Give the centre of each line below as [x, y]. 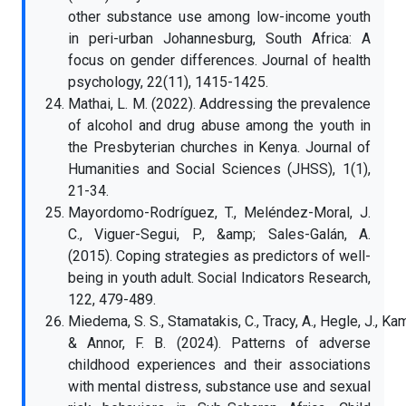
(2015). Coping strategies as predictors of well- [219, 256]
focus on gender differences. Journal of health [219, 60]
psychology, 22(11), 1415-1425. [168, 82]
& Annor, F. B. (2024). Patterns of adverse [219, 343]
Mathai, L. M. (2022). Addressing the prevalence [219, 104]
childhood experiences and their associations [219, 365]
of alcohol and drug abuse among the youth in [219, 126]
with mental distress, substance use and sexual [219, 387]
